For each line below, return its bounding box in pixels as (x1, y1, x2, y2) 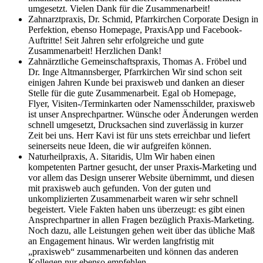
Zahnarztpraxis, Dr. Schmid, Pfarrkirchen (28, 14, 183, 24)
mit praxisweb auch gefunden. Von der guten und (28, 183, 211, 193)
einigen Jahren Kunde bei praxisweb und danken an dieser (28, 77, 244, 87)
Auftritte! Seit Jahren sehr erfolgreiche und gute (28, 35, 204, 45)
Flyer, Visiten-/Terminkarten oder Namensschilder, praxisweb (28, 98, 255, 109)
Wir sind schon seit (172, 66, 242, 77)
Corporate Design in (183, 14, 258, 24)
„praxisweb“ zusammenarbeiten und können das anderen (28, 246, 238, 257)
